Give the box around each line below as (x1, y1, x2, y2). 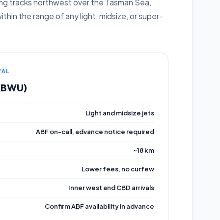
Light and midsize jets (85, 109, 154, 117)
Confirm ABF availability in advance (45, 202, 154, 210)
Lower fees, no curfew (82, 165, 154, 173)
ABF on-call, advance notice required (36, 128, 154, 136)
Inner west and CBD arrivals (68, 184, 154, 192)
